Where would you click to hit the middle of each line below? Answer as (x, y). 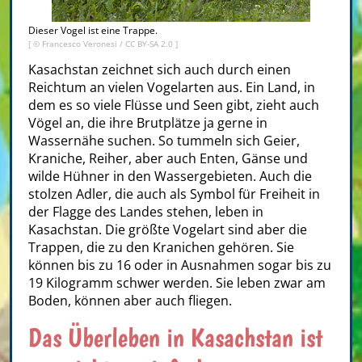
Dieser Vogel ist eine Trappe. (93, 30)
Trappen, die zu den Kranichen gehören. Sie (161, 247)
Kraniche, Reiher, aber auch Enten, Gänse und (168, 158)
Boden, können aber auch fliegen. (132, 301)
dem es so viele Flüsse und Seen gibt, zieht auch (174, 105)
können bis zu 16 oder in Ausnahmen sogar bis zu (180, 265)
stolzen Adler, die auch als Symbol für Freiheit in (174, 194)
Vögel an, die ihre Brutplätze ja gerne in (148, 123)
